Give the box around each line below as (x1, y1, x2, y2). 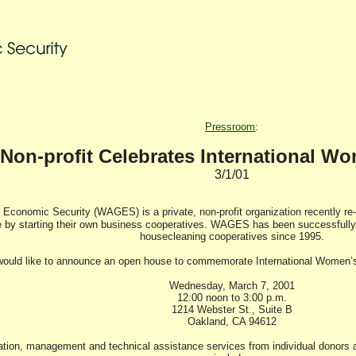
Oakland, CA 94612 (187, 315, 277, 327)
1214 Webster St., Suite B (171, 304, 292, 315)
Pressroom (205, 121, 255, 133)
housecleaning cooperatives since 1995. (139, 230, 324, 242)
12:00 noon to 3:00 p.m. (176, 292, 287, 304)
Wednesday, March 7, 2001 (168, 280, 295, 292)
